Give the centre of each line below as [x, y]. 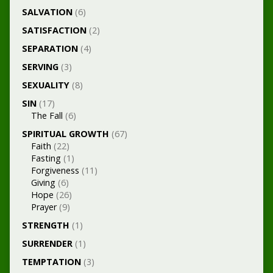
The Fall [47, 115]
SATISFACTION [54, 30]
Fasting [46, 158]
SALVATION [47, 12]
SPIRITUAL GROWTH [65, 134]
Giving [43, 183]
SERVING [40, 67]
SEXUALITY [45, 85]
